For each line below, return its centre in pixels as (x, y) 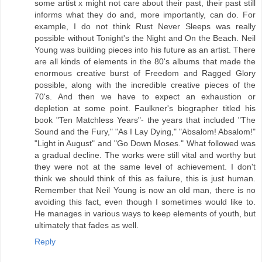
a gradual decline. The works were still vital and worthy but (145, 155)
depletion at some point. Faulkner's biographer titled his (145, 108)
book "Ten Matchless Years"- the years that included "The (145, 120)
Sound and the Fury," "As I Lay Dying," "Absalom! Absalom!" (145, 132)
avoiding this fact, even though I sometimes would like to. (145, 202)
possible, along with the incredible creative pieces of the (145, 85)
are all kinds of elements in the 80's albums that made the (145, 62)
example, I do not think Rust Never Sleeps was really (145, 27)
